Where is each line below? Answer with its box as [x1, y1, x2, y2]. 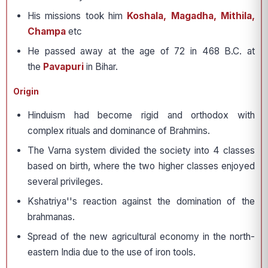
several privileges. [28, 176, 103, 188]
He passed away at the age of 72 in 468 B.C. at [28, 45, 255, 57]
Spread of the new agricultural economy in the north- [28, 231, 255, 243]
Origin [13, 86, 39, 97]
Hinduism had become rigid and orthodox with [28, 109, 255, 121]
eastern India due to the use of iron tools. [28, 246, 196, 258]
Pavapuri [41, 61, 84, 73]
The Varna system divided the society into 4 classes [28, 145, 255, 157]
